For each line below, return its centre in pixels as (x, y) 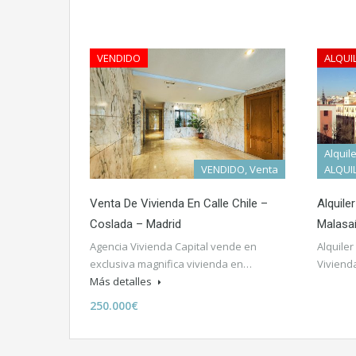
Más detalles (122, 281)
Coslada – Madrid (135, 224)
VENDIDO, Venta (240, 169)
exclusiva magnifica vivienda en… (171, 263)
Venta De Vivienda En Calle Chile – (179, 203)
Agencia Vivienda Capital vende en (173, 246)
